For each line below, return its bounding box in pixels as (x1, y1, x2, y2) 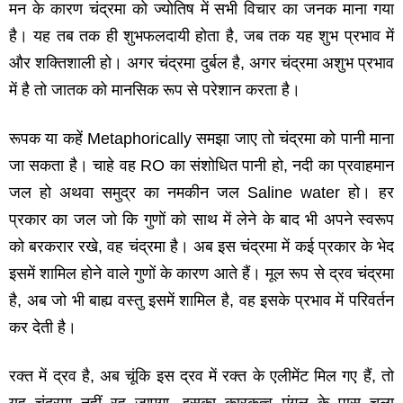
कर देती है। (9, 318, 76, 337)
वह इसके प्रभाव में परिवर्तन (238, 291, 395, 310)
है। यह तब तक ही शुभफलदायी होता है (9, 27, 234, 46)
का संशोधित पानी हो (169, 157, 283, 175)
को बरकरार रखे (9, 237, 99, 256)
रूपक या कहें (9, 130, 87, 148)
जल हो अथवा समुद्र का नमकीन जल (9, 184, 247, 202)
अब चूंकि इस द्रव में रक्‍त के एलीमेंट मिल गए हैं (100, 367, 372, 386)
